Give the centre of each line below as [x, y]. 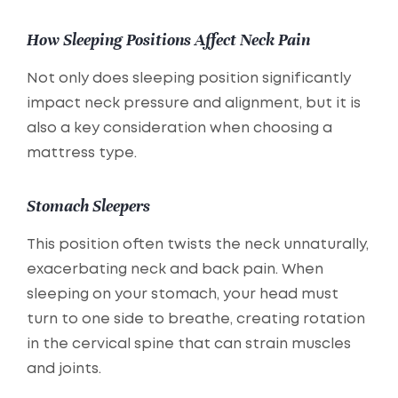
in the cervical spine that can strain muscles [189, 345]
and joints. [64, 370]
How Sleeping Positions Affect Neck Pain [168, 40]
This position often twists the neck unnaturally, [198, 245]
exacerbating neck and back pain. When [175, 270]
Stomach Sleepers [88, 206]
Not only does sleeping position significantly [189, 79]
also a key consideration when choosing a [179, 129]
